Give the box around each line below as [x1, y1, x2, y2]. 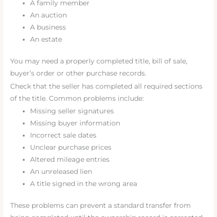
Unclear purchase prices [30, 143, 112, 151]
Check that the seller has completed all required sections [10, 82, 203, 90]
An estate [30, 35, 62, 43]
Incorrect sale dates [30, 131, 97, 139]
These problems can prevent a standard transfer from [10, 201, 191, 210]
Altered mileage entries [30, 155, 110, 163]
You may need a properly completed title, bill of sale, [10, 57, 188, 65]
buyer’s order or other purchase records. [10, 69, 147, 77]
